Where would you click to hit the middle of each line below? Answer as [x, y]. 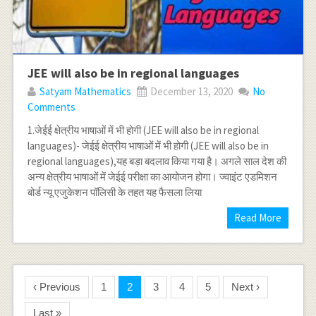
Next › [246, 286]
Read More [258, 217]
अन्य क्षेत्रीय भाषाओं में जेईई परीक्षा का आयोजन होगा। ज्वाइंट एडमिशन [152, 176]
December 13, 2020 [190, 91]
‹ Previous [57, 286]
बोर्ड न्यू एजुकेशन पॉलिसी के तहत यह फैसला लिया [114, 192]
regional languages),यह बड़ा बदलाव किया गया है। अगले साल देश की [157, 161]
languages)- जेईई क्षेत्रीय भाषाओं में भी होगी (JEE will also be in [148, 145]
